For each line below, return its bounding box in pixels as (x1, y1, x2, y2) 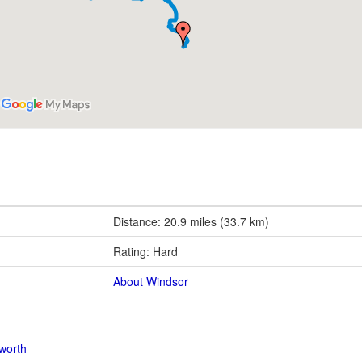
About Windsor (113, 272, 188, 289)
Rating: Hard (113, 242, 178, 259)
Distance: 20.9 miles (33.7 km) (113, 213, 269, 229)
